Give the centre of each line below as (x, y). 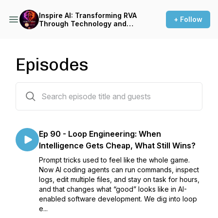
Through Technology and (83, 24)
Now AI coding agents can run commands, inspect (119, 170)
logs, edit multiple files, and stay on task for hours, (119, 179)
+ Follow (188, 19)
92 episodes (35, 88)
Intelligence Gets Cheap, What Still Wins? (117, 145)
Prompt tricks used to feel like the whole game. (114, 160)
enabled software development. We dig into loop (118, 199)
